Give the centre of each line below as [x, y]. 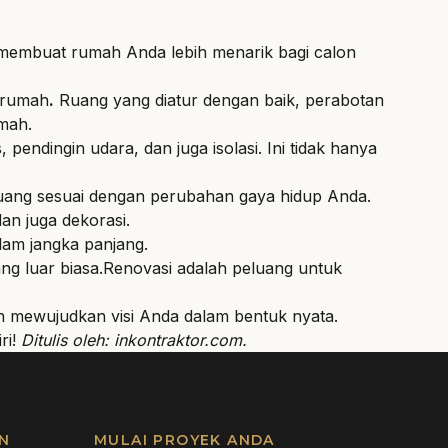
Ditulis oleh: [67, 339]
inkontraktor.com [178, 339]
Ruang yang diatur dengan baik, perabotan [219, 99]
